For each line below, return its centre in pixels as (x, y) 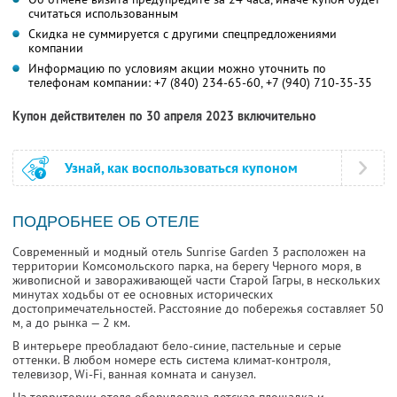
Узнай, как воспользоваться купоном (181, 168)
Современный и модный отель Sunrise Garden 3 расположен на (189, 252)
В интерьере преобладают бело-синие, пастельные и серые (177, 346)
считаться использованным (103, 14)
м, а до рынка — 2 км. (71, 323)
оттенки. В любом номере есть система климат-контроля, (171, 360)
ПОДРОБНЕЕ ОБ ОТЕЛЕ (106, 222)
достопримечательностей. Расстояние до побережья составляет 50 (198, 309)
